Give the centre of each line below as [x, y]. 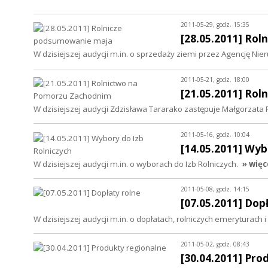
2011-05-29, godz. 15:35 [215, 25]
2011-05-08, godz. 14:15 [215, 189]
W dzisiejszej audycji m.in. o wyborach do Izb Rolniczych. [136, 164]
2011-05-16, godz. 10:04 [215, 134]
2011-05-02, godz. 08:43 [215, 244]
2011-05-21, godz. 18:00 [215, 79]
